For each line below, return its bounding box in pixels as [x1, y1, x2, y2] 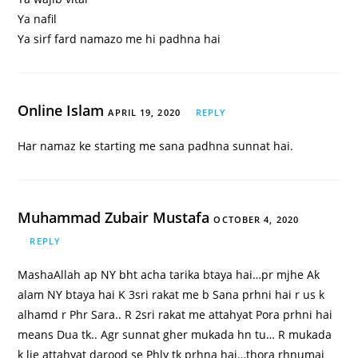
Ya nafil [18, 11, 58, 27]
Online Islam [18, 101, 109, 121]
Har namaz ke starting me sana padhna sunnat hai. [18, 138, 294, 154]
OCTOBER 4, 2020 [213, 213, 299, 226]
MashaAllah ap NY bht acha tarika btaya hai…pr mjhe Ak [18, 267, 320, 283]
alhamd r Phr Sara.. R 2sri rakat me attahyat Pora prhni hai [18, 307, 333, 323]
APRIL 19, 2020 [108, 106, 181, 119]
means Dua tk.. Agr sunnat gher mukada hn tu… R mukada [18, 327, 332, 343]
